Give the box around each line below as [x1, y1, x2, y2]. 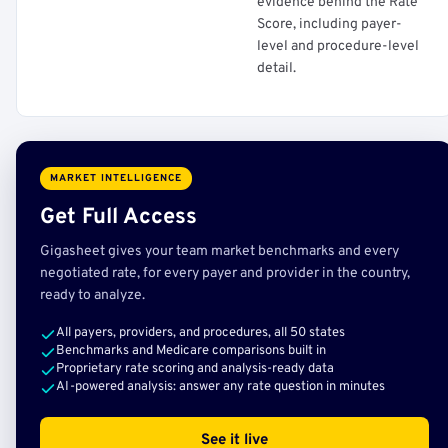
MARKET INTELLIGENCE [50, 172, 182, 185]
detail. [257, 60, 296, 77]
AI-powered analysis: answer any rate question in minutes [56, 379, 385, 395]
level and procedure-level [257, 38, 419, 55]
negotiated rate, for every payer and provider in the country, [40, 265, 410, 282]
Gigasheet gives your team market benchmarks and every [40, 243, 399, 260]
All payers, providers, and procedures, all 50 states [56, 325, 345, 341]
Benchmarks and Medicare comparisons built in [56, 343, 326, 359]
